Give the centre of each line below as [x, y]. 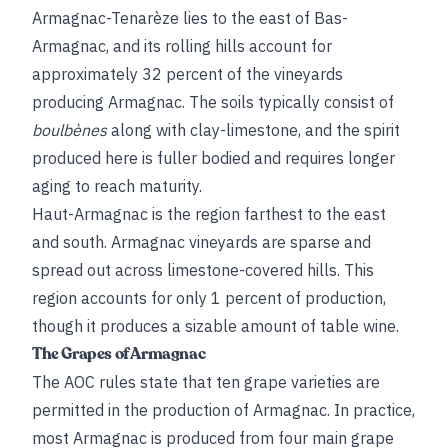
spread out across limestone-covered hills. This [203, 270]
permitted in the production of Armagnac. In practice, [223, 410]
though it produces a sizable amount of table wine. [215, 326]
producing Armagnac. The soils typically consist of [213, 102]
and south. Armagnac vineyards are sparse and [201, 242]
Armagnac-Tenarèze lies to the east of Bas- [190, 18]
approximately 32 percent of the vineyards [187, 74]
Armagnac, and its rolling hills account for [182, 46]
